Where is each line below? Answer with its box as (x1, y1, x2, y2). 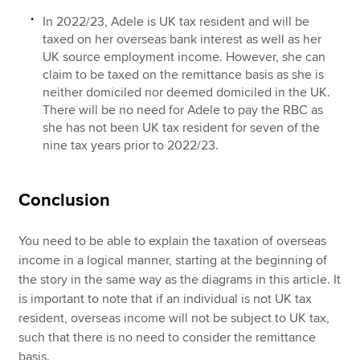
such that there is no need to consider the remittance (18, 329, 317, 346)
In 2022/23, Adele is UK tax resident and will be (43, 13, 310, 30)
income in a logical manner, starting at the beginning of (18, 252, 328, 268)
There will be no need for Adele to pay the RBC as (43, 101, 324, 118)
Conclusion (18, 189, 111, 211)
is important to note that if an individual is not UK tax (18, 290, 313, 307)
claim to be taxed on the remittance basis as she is (43, 66, 325, 83)
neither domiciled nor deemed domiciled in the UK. (43, 84, 331, 100)
